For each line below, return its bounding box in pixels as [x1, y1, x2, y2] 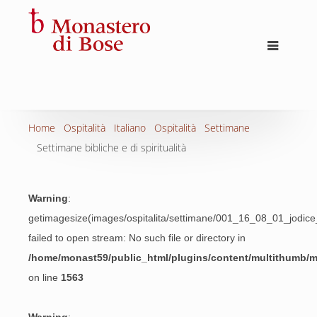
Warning [28, 192, 68, 204]
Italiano [114, 121, 146, 134]
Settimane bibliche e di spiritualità [37, 141, 186, 154]
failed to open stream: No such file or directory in [28, 232, 246, 243]
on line [28, 272, 61, 283]
